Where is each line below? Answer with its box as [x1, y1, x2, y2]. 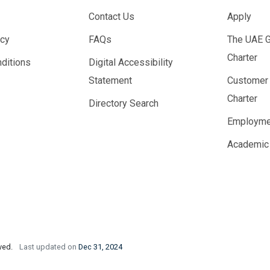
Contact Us [88, 11, 134, 22]
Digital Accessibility [88, 57, 173, 68]
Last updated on [19, 242, 78, 251]
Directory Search [88, 98, 159, 109]
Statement [88, 75, 132, 86]
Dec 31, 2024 [78, 242, 122, 251]
